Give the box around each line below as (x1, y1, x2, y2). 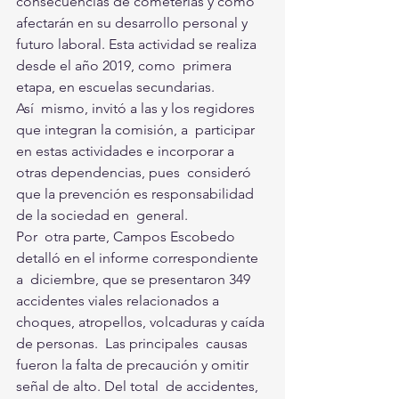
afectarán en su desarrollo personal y (16, 13, 255, 31)
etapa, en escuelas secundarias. (16, 77, 218, 95)
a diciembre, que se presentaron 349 (16, 270, 254, 288)
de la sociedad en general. (16, 206, 188, 224)
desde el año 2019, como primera (16, 56, 235, 74)
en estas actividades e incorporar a (16, 142, 238, 159)
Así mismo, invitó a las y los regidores (16, 99, 258, 117)
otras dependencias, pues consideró (16, 163, 255, 181)
